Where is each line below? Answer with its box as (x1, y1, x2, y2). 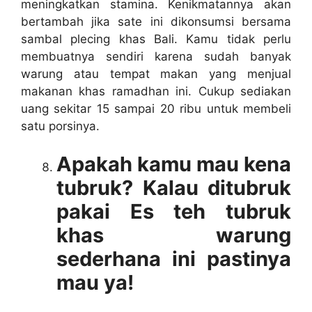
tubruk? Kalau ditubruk (56, 175, 291, 201)
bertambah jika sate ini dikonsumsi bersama (21, 14, 291, 29)
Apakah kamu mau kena (56, 152, 291, 177)
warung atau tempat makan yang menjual (21, 66, 291, 81)
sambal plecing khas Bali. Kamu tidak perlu (21, 31, 291, 46)
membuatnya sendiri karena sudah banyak (21, 49, 291, 63)
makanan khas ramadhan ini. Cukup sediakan (21, 84, 291, 98)
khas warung (56, 223, 291, 248)
